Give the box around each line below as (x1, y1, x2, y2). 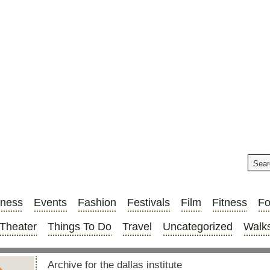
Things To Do (48, 221, 111, 233)
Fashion (78, 196, 116, 209)
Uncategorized (163, 221, 233, 233)
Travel (122, 221, 152, 233)
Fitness (212, 196, 247, 209)
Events (34, 196, 67, 209)
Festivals (127, 196, 170, 209)
